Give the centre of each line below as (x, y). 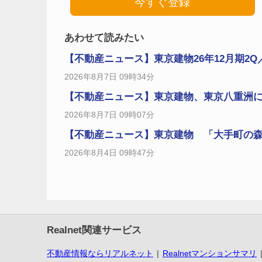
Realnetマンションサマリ (210, 253)
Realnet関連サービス (94, 230)
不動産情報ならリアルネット (100, 253)
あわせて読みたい (104, 37)
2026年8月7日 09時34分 (109, 76)
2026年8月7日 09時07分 (109, 114)
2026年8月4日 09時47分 (109, 152)
